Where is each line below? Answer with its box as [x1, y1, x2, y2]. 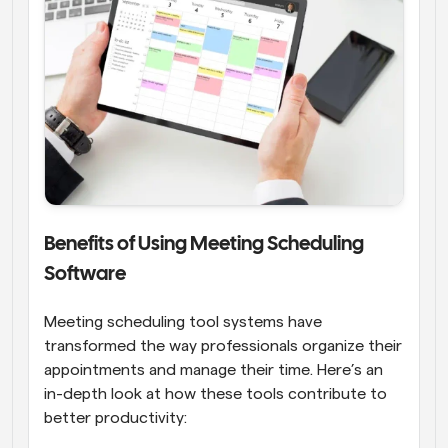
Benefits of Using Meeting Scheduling [44, 234, 364, 254]
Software [44, 264, 126, 284]
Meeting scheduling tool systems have [44, 313, 322, 330]
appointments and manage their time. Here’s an [44, 361, 383, 378]
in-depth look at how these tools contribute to [44, 385, 387, 402]
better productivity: [44, 409, 187, 426]
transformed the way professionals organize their [44, 337, 402, 354]
